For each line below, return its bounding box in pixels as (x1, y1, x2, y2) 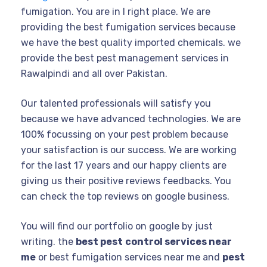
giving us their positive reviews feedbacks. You (21, 175, 231, 187)
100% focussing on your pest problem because (21, 129, 228, 141)
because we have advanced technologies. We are (21, 113, 241, 125)
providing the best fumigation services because (21, 21, 235, 33)
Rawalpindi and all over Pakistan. (21, 68, 167, 80)
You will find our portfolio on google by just (21, 221, 213, 232)
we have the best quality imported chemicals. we (21, 37, 241, 49)
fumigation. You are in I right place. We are (21, 6, 210, 18)
